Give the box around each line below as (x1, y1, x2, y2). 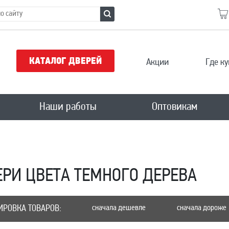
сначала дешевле (92, 204, 146, 212)
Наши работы (39, 101, 97, 113)
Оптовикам (152, 101, 198, 113)
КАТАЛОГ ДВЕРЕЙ (29, 57, 102, 66)
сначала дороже (177, 204, 226, 212)
